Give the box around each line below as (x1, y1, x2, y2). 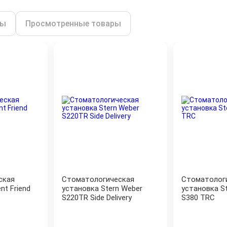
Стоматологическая (62, 175, 134, 184)
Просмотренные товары (25, 19, 121, 28)
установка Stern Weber (62, 184, 142, 193)
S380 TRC (181, 193, 215, 202)
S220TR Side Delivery (62, 193, 132, 202)
